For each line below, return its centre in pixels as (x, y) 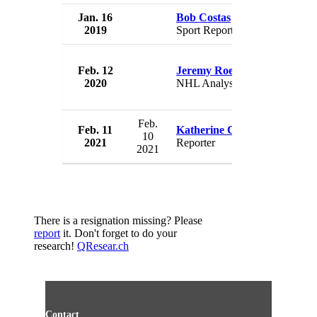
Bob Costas (203, 18)
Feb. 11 (95, 130)
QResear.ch (103, 246)
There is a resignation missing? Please (118, 221)
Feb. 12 (95, 71)
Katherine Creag (217, 130)
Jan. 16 (95, 18)
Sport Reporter (209, 30)
